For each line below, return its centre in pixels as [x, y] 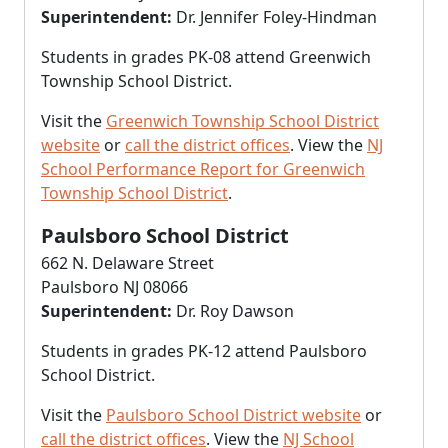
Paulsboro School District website [233, 415]
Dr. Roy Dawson [233, 311]
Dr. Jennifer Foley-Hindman [274, 17]
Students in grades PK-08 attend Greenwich [206, 57]
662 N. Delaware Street [127, 263]
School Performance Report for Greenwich [203, 169]
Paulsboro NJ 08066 [114, 287]
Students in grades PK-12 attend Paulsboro [204, 351]
